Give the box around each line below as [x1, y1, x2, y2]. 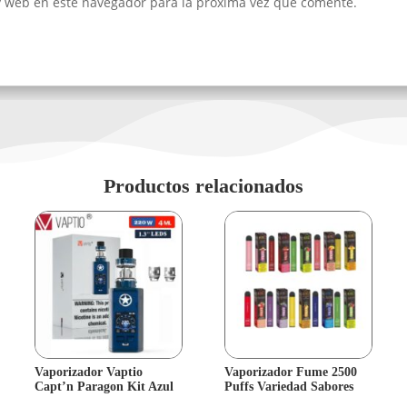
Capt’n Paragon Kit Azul [34, 380, 174, 394]
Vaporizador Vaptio [34, 365, 143, 380]
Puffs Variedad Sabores [223, 380, 353, 394]
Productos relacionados [104, 174, 303, 198]
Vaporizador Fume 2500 [223, 365, 357, 380]
